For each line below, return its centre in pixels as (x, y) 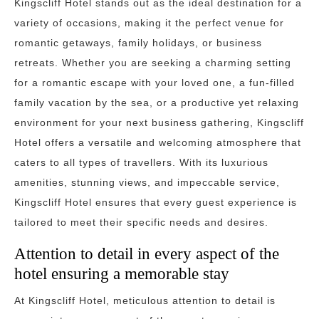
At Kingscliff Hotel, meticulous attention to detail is (145, 300)
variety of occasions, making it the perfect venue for (149, 23)
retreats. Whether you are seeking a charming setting (153, 63)
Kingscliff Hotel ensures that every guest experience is (156, 202)
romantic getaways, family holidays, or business (138, 43)
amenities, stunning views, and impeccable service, (147, 182)
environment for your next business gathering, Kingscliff (159, 122)
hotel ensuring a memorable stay (122, 273)
